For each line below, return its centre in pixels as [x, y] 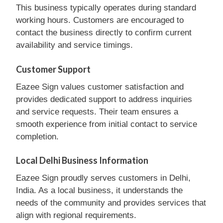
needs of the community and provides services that [111, 203]
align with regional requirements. [76, 215]
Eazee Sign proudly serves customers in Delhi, [103, 178]
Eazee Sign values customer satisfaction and [100, 87]
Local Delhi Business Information [82, 160]
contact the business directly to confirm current [104, 33]
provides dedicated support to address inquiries [104, 99]
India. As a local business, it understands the [99, 190]
